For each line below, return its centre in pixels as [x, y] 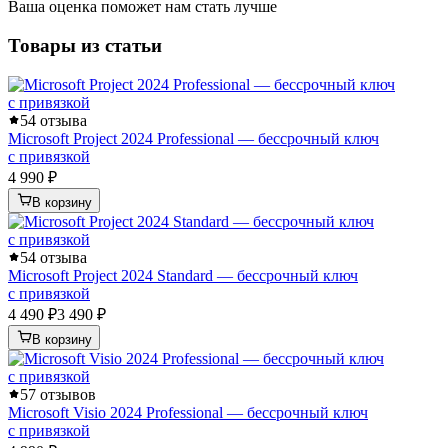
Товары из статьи [85, 46]
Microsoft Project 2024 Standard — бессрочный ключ [183, 275]
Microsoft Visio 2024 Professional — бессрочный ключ [188, 412]
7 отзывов [62, 394]
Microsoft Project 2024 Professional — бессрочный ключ [193, 138]
